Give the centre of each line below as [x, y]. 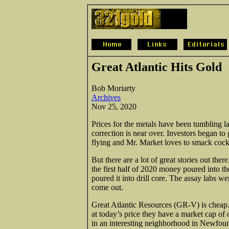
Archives [106, 97]
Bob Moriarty [113, 88]
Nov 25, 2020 [114, 106]
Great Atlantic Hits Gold [157, 67]
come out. [107, 187]
